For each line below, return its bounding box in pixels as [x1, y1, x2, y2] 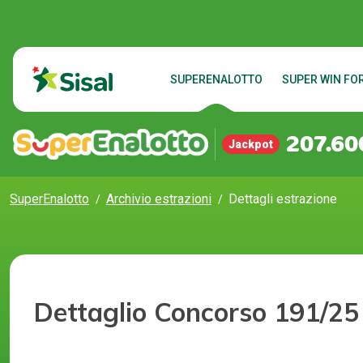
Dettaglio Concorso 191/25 [34, 296, 359, 329]
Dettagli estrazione [228, 191, 337, 207]
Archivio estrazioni [105, 191, 211, 207]
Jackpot [228, 138, 273, 151]
